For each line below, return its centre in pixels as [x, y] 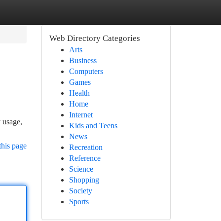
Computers [86, 71]
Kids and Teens [93, 126]
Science [81, 169]
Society [80, 191]
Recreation [86, 147]
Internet [81, 115]
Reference [85, 158]
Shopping [84, 180]
